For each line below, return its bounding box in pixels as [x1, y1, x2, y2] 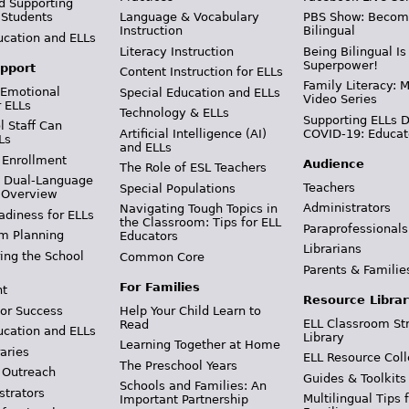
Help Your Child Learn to [119, 303, 261, 318]
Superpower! [303, 58, 379, 72]
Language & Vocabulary [119, 10, 259, 24]
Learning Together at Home [119, 338, 280, 351]
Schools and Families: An [119, 379, 267, 393]
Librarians [303, 242, 362, 256]
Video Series [303, 92, 378, 106]
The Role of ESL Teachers [119, 161, 267, 174]
